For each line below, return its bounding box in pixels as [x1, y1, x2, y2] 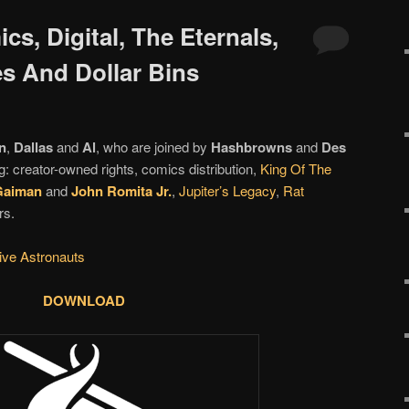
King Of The [260, 158, 331, 178]
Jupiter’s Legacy [179, 180, 276, 200]
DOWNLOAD [43, 290, 125, 311]
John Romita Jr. [71, 180, 172, 201]
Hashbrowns [211, 136, 292, 157]
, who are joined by [96, 136, 211, 156]
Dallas [14, 136, 53, 157]
